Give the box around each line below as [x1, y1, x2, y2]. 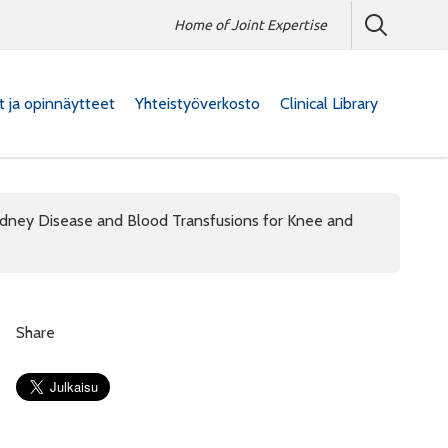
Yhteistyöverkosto [135, 93, 260, 113]
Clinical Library [280, 93, 378, 113]
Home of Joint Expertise [174, 16, 327, 33]
